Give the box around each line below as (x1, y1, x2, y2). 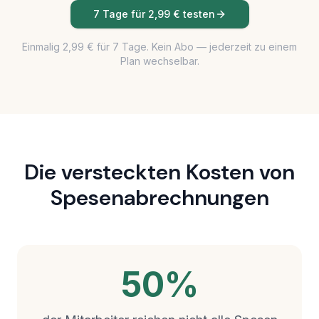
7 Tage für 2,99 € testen (93, 8, 215, 20)
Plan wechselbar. (120, 55, 199, 67)
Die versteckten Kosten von (24, 158, 295, 186)
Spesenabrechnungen (50, 184, 269, 211)
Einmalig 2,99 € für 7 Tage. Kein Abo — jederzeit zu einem (22, 41, 297, 53)
